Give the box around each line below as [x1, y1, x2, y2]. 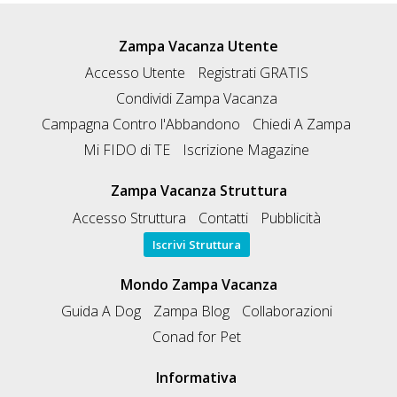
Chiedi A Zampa [253, 114, 351, 135]
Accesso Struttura [72, 207, 186, 228]
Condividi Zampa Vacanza [115, 89, 277, 109]
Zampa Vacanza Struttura [110, 181, 287, 201]
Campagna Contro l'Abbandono [42, 114, 240, 135]
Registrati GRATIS [197, 63, 308, 83]
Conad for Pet [152, 327, 241, 347]
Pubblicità [260, 207, 321, 228]
